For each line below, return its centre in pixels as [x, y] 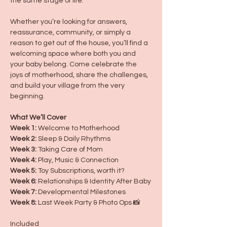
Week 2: [23, 139]
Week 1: [23, 128]
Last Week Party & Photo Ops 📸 [89, 203]
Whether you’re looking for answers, [69, 22]
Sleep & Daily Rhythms [73, 139]
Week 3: [23, 149]
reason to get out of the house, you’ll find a [80, 43]
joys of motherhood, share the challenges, [80, 75]
